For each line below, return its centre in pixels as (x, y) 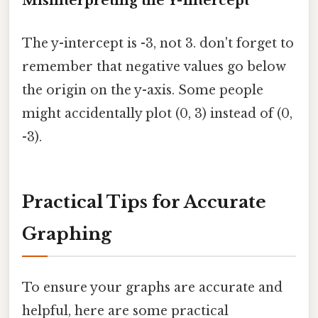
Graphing (67, 234)
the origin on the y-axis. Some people (143, 90)
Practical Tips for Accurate (144, 202)
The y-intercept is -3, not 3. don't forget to (158, 43)
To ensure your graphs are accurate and (152, 287)
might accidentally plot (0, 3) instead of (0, (157, 113)
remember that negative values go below (154, 66)
